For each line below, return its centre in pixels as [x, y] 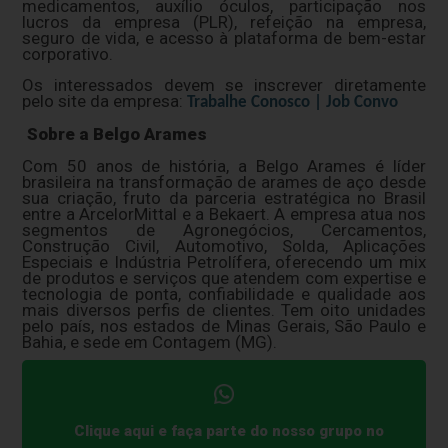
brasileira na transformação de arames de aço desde [224, 181]
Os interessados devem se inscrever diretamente [224, 84]
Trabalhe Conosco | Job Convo [293, 102]
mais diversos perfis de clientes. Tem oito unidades [224, 309]
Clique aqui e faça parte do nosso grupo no [228, 431]
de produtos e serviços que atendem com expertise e [224, 277]
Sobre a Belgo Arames [117, 133]
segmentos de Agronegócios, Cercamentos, [224, 229]
